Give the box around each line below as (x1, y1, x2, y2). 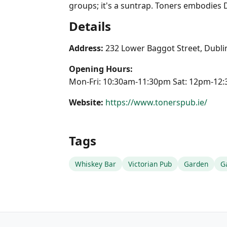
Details (69, 18, 111, 34)
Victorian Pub (128, 159, 172, 169)
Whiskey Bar (75, 159, 116, 169)
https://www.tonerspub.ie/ (105, 97, 207, 108)
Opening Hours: (69, 63, 133, 74)
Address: (69, 43, 103, 54)
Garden (184, 159, 208, 169)
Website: (69, 97, 103, 108)
